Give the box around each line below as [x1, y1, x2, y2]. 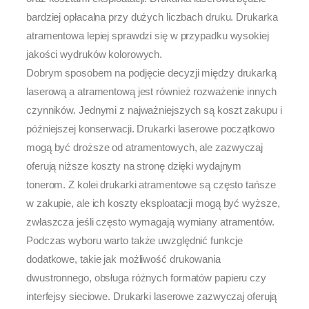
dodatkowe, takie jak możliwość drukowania [26, 253, 221, 266]
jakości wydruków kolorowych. [26, 48, 163, 61]
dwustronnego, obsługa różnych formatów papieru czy [26, 272, 266, 284]
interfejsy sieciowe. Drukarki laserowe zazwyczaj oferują [26, 290, 277, 303]
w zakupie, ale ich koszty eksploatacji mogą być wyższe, [26, 197, 280, 210]
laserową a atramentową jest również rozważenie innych [26, 86, 277, 98]
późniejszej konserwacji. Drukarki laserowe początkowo [26, 123, 275, 135]
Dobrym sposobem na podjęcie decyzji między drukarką [26, 67, 277, 79]
